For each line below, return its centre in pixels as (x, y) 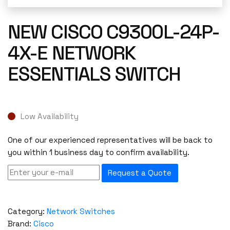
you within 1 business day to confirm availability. (99, 152)
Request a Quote (140, 173)
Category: (27, 211)
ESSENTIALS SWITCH (94, 74)
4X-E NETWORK (72, 53)
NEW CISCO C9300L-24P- (114, 32)
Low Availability (50, 116)
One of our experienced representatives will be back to (110, 140)
